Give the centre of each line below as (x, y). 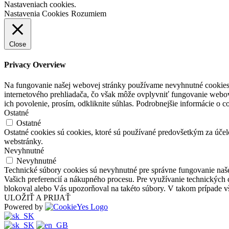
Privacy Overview (35, 65)
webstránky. (24, 141)
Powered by (25, 207)
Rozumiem (89, 14)
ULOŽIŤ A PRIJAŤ (37, 197)
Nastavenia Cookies (36, 14)
